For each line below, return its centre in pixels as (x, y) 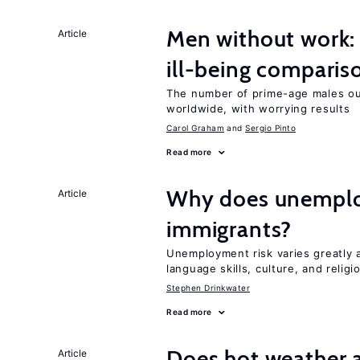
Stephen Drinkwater (208, 288)
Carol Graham (195, 128)
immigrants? (229, 229)
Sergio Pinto (270, 128)
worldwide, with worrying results (258, 108)
